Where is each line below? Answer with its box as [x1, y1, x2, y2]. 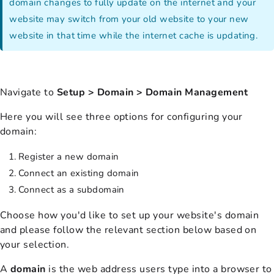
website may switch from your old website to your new [9, 12, 249, 25]
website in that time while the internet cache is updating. [9, 29, 258, 42]
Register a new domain [18, 150, 119, 163]
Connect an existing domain [18, 166, 139, 179]
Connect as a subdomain [18, 183, 125, 196]
